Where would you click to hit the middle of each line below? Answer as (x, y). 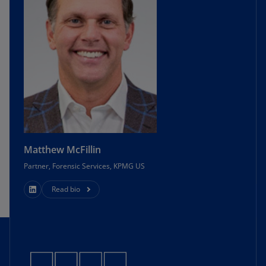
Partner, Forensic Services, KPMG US (84, 166)
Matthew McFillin (62, 150)
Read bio (66, 189)
